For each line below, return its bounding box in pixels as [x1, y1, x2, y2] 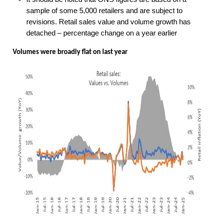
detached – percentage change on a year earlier [26, 29, 178, 37]
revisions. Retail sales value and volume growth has [26, 18, 191, 26]
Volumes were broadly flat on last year [13, 49, 128, 56]
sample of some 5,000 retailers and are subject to [26, 7, 183, 15]
